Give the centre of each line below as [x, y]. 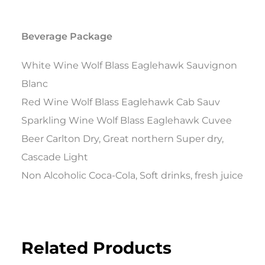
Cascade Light [55, 157]
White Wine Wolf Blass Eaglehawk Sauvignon [129, 66]
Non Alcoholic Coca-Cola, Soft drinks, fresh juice [132, 176]
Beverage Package [67, 37]
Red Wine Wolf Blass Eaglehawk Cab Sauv [121, 102]
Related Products [96, 248]
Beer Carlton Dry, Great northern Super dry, [122, 139]
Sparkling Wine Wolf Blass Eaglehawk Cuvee [127, 121]
